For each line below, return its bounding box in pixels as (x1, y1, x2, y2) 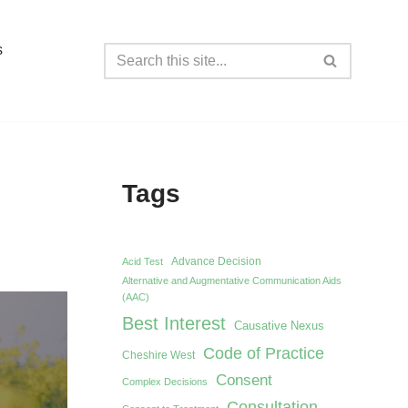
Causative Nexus (233, 319, 324, 333)
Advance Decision (170, 255, 261, 269)
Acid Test (121, 256, 163, 268)
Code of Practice (202, 343, 324, 363)
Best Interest (121, 313, 226, 334)
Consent (215, 371, 272, 390)
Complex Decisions (121, 376, 208, 388)
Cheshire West (121, 349, 195, 362)
